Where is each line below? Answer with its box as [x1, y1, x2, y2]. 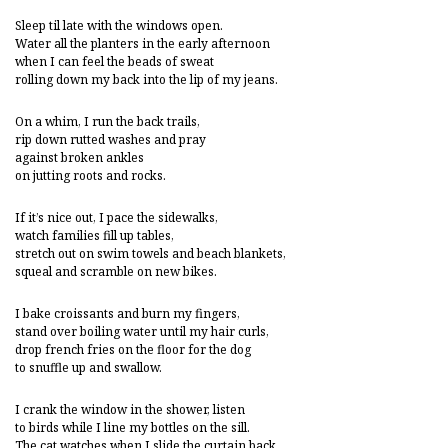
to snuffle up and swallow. [15, 359, 162, 376]
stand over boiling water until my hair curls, [15, 323, 272, 340]
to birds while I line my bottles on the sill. [15, 419, 253, 436]
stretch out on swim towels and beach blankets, [15, 245, 286, 262]
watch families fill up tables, [15, 227, 177, 244]
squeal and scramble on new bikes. [15, 263, 217, 280]
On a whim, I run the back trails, [15, 113, 200, 130]
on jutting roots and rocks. [15, 167, 169, 184]
